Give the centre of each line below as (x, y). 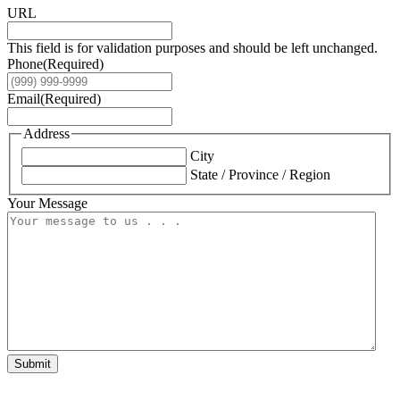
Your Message (47, 203)
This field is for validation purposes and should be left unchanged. (192, 48)
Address (46, 134)
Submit (33, 363)
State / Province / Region (260, 174)
